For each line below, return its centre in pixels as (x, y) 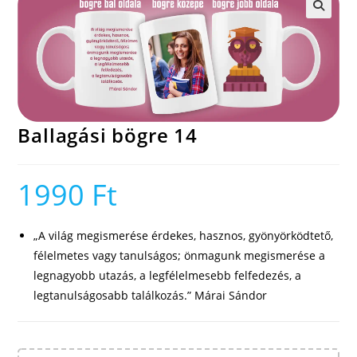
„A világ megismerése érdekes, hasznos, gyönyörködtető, (184, 236)
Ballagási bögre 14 (108, 135)
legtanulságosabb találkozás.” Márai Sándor (151, 296)
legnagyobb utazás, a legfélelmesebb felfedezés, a (168, 276)
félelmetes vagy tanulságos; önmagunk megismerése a (180, 256)
